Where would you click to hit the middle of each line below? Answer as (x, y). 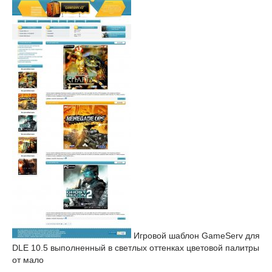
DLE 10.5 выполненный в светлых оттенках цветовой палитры (136, 248)
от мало (28, 260)
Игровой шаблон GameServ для (195, 236)
